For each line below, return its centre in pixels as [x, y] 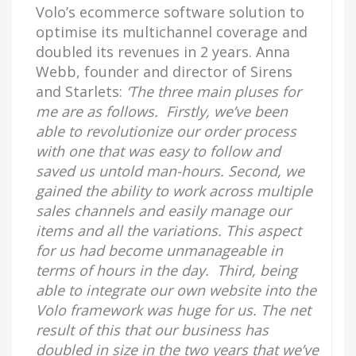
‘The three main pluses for [214, 91]
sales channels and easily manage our [163, 211]
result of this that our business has [152, 330]
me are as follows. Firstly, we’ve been [162, 111]
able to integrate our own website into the [176, 290]
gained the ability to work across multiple [174, 191]
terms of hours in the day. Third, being [166, 270]
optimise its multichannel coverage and [172, 32]
